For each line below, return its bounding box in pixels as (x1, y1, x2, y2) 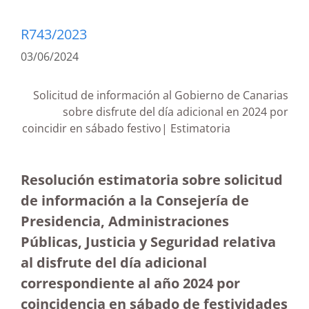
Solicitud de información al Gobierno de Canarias (33, 88, 288, 103)
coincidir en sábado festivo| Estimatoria (22, 121, 288, 136)
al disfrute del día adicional (21, 253, 207, 272)
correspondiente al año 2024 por (21, 274, 240, 292)
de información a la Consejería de (21, 191, 249, 210)
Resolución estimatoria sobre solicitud (21, 170, 283, 189)
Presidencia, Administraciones (21, 212, 229, 230)
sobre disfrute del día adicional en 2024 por (63, 104, 288, 119)
